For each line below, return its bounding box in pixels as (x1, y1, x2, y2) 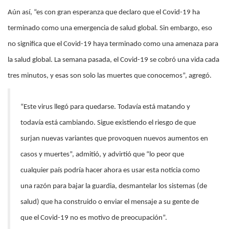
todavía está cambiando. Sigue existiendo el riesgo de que (20, 119, 196, 127)
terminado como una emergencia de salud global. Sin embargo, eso (8, 24, 212, 32)
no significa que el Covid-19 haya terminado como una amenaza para (8, 40, 218, 48)
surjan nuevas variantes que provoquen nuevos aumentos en (20, 134, 208, 143)
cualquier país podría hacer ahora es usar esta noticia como (20, 166, 200, 174)
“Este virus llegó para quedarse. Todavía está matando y (20, 103, 190, 111)
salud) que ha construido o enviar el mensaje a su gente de (20, 198, 199, 206)
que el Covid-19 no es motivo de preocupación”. (20, 214, 167, 222)
